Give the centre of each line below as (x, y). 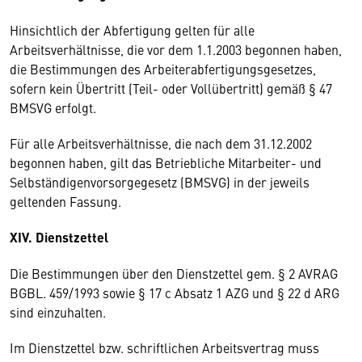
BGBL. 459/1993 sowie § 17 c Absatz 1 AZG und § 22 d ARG (175, 293)
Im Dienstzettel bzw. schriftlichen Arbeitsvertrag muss (164, 347)
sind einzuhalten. (59, 312)
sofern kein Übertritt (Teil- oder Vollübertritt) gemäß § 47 (171, 88)
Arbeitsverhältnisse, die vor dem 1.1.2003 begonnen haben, (176, 49)
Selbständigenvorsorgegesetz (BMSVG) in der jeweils (160, 182)
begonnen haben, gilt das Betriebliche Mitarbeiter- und (166, 162)
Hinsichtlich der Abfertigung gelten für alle (132, 30)
